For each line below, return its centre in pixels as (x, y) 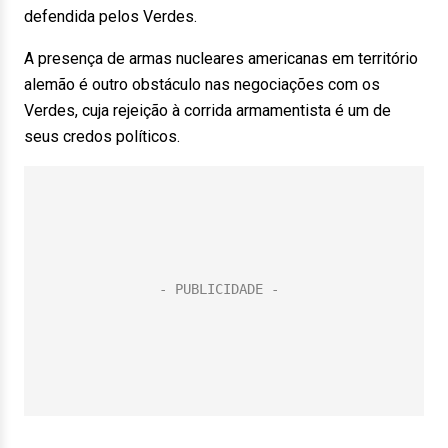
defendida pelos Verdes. (110, 16)
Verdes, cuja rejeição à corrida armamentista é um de (207, 110)
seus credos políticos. (102, 136)
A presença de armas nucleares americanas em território (221, 58)
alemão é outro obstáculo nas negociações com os (202, 84)
